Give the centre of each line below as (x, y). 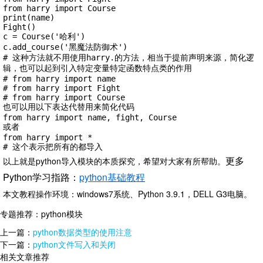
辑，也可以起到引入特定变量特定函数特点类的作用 (97, 68)
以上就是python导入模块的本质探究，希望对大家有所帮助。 (114, 161)
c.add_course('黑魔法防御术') (65, 47)
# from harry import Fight (62, 88)
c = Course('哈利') (44, 37)
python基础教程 (112, 177)
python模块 (62, 214)
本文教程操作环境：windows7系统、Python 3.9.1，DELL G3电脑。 (127, 194)
